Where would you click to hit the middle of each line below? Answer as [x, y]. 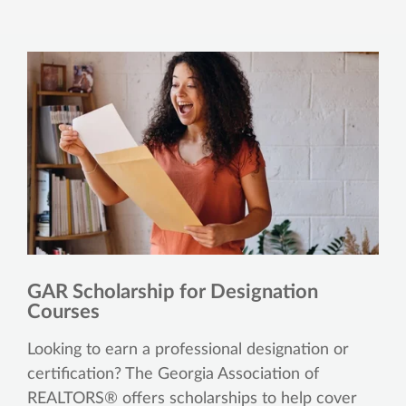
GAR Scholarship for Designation [173, 291]
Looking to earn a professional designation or [188, 349]
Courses [63, 311]
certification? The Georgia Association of [173, 374]
